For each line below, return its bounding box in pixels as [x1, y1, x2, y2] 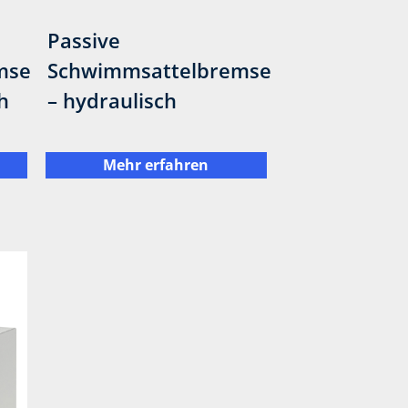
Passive [46, 25, 120, 54]
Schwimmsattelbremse [46, 56, 271, 84]
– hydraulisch [46, 86, 177, 114]
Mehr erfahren [103, 155, 209, 176]
